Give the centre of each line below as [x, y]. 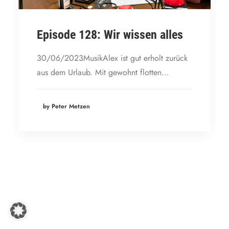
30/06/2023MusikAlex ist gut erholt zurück [112, 58]
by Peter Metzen [66, 106]
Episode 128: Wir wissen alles [110, 35]
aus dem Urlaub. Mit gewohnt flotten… [103, 72]
